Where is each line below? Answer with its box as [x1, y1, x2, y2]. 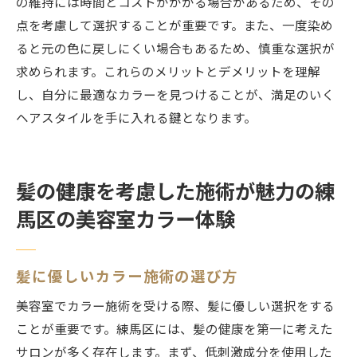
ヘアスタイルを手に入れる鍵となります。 [16, 112, 257, 127]
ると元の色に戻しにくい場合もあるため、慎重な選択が [16, 42, 335, 57]
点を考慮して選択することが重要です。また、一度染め [16, 19, 333, 34]
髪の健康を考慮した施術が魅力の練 [16, 181, 335, 205]
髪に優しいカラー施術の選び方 [16, 269, 239, 286]
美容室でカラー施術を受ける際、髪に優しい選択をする [16, 300, 335, 315]
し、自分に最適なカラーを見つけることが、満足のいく [16, 88, 335, 104]
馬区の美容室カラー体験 [16, 209, 235, 233]
